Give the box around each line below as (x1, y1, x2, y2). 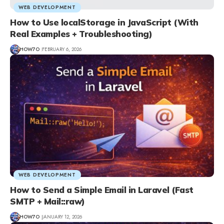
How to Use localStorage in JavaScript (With (10, 16, 198, 27)
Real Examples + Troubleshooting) (10, 28, 152, 39)
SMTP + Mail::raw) (10, 195, 85, 206)
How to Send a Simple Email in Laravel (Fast (10, 184, 193, 195)
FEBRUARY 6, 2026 (42, 45, 81, 53)
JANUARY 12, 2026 (42, 213, 82, 221)
